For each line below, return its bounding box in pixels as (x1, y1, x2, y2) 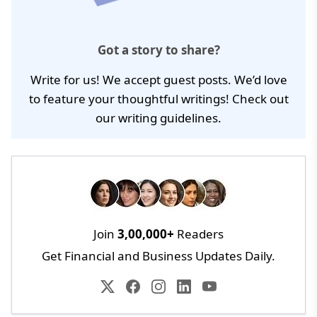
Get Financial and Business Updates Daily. (42, 248, 275, 265)
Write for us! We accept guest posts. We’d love (30, 71, 287, 88)
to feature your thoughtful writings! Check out (28, 91, 289, 108)
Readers (174, 226, 224, 243)
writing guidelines (118, 110, 218, 127)
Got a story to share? (97, 42, 220, 59)
